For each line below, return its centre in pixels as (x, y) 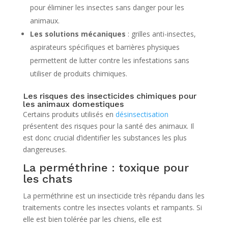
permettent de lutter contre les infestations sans (109, 60)
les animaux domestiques (73, 104)
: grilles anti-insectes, (161, 34)
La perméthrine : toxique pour (106, 167)
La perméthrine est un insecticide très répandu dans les (113, 195)
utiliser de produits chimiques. (78, 73)
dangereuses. (45, 149)
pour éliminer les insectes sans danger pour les (107, 7)
